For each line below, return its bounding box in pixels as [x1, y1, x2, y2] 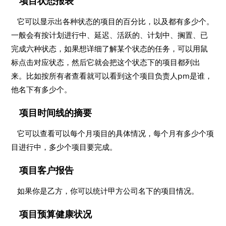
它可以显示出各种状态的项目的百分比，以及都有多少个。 [11, 17, 214, 26]
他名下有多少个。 [11, 85, 72, 94]
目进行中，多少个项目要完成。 [11, 143, 118, 151]
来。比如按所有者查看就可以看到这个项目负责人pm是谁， [11, 72, 213, 80]
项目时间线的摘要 [19, 107, 92, 118]
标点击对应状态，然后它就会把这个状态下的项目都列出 [11, 58, 201, 67]
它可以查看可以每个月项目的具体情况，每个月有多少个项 [11, 129, 214, 138]
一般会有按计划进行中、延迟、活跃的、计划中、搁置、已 [11, 31, 208, 39]
